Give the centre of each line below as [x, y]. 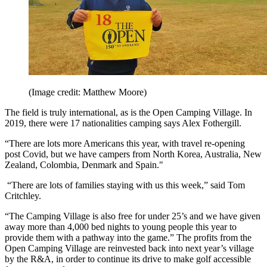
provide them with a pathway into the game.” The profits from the [128, 237]
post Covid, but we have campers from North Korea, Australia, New [133, 154]
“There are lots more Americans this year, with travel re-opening [125, 143]
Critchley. [23, 195]
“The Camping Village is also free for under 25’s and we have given [133, 216]
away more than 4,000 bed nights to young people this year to [121, 226]
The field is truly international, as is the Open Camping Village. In [128, 112]
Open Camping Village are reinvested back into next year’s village [129, 248]
